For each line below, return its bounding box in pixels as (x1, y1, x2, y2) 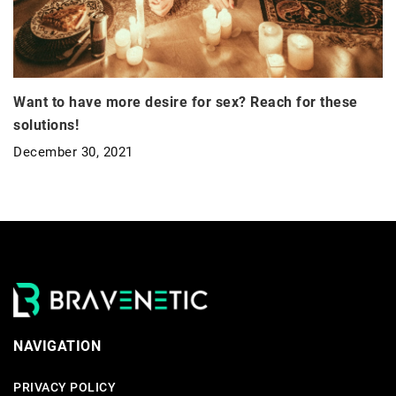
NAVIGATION (13, 338, 101, 355)
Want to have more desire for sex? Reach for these (13, 94, 358, 111)
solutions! (13, 117, 79, 134)
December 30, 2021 (13, 144, 133, 161)
